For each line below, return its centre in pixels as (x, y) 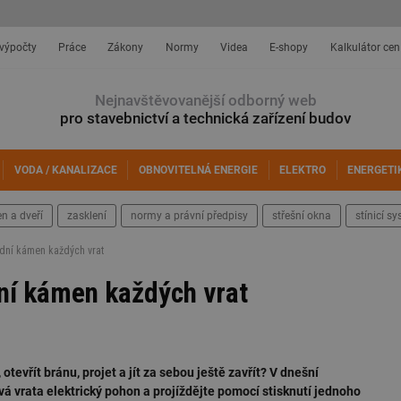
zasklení (87, 216)
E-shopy (289, 47)
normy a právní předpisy (189, 216)
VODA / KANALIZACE (65, 170)
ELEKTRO (303, 170)
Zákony (126, 47)
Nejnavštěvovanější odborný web (205, 100)
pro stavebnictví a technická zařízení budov (205, 118)
